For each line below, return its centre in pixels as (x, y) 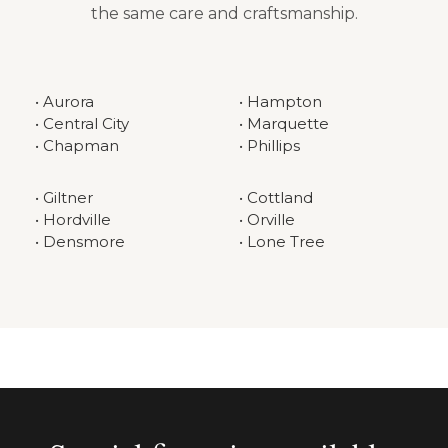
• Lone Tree (282, 241)
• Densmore (80, 241)
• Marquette (284, 123)
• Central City (82, 123)
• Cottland (276, 197)
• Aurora (64, 101)
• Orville (267, 219)
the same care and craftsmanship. (224, 13)
